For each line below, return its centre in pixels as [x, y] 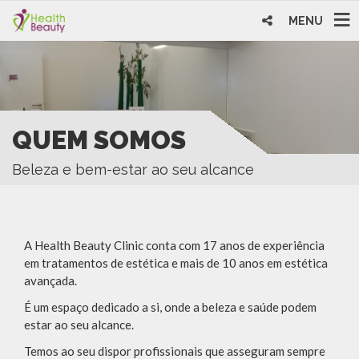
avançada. [50, 280]
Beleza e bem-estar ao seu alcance [133, 169]
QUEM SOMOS [99, 139]
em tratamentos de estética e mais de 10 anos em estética [176, 262]
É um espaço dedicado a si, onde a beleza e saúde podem [170, 307]
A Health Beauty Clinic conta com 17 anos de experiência [174, 245]
